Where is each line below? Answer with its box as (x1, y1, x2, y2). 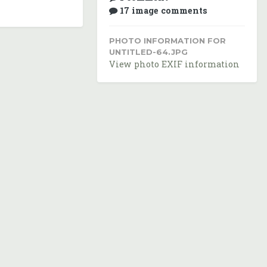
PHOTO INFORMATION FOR (109, 36, 226, 46)
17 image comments (120, 5, 207, 17)
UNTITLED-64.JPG (109, 47, 188, 57)
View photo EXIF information (109, 58, 240, 70)
